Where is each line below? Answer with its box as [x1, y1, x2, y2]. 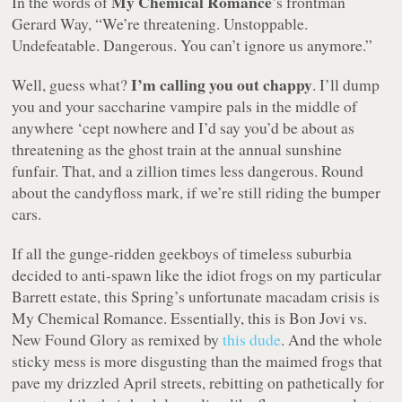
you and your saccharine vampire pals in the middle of [12, 94, 358, 117]
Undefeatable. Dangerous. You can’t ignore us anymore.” [12, 33, 373, 56]
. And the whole [281, 328, 383, 350]
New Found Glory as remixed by [12, 328, 223, 350]
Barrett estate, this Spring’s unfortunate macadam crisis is [12, 284, 380, 307]
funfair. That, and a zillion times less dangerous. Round [12, 159, 364, 181]
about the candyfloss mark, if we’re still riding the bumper [12, 180, 381, 203]
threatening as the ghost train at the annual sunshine [12, 137, 343, 160]
